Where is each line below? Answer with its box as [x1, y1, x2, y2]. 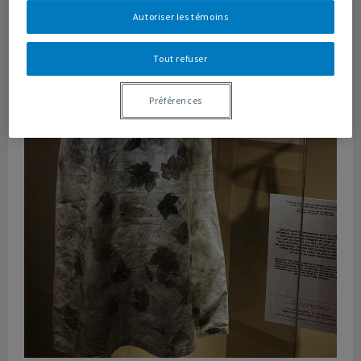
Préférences [149, 93, 202, 106]
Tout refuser [153, 52, 208, 64]
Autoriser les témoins [132, 10, 229, 23]
